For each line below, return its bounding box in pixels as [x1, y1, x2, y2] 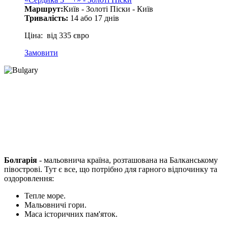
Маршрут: [24, 5, 63, 14]
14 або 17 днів [68, 14, 119, 23]
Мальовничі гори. [24, 200, 87, 209]
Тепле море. [24, 191, 66, 200]
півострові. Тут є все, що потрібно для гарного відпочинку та [4, 164, 217, 174]
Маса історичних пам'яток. [24, 209, 118, 218]
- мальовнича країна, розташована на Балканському [39, 155, 218, 164]
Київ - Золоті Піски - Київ [63, 5, 153, 14]
